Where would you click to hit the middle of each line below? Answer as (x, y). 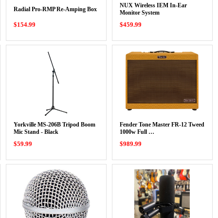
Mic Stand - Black (36, 132)
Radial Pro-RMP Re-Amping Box (55, 9)
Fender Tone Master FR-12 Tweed (162, 125)
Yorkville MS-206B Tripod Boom (54, 125)
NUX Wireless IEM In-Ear (153, 5)
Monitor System (139, 13)
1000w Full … (137, 132)
